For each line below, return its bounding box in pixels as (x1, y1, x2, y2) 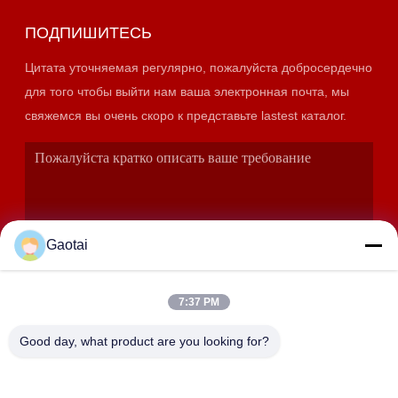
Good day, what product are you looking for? (20, 334, 269, 348)
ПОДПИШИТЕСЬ (24, 23, 152, 43)
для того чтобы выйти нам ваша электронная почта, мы (24, 85, 349, 99)
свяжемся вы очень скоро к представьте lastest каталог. (186, 109, 346, 123)
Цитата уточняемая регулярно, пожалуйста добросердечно (24, 61, 372, 76)
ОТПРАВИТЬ (155, 319, 243, 336)
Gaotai (46, 237, 88, 252)
